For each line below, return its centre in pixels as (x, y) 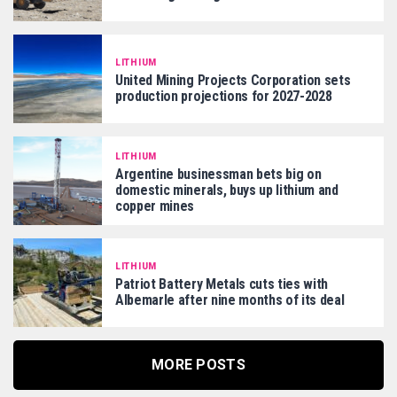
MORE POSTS (198, 365)
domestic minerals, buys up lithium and (227, 190)
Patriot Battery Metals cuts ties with (222, 284)
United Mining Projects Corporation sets (233, 80)
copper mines (155, 206)
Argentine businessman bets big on (218, 174)
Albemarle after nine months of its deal (230, 300)
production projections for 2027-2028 (224, 96)
